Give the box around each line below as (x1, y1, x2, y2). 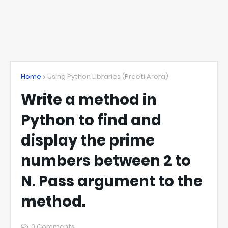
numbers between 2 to (21, 151, 191, 171)
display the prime (21, 130, 155, 151)
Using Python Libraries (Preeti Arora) (47, 72, 168, 81)
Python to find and (21, 110, 161, 130)
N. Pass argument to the (21, 171, 203, 191)
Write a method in (21, 90, 157, 110)
